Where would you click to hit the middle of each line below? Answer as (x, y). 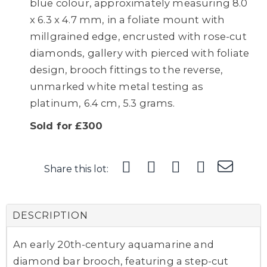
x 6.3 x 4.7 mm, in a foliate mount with (128, 19)
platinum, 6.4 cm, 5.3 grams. (103, 103)
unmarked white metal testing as (117, 86)
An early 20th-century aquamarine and (114, 244)
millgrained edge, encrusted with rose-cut (138, 36)
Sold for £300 (66, 125)
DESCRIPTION (50, 215)
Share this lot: (76, 169)
